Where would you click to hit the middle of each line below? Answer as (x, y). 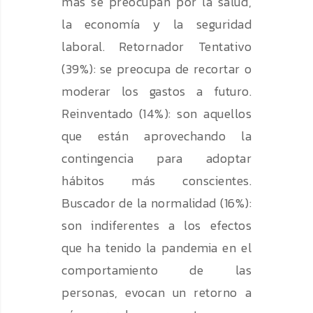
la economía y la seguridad (156, 24)
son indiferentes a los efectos (156, 226)
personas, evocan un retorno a (156, 293)
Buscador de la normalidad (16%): (156, 203)
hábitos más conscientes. (156, 181)
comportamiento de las (156, 270)
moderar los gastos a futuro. (156, 92)
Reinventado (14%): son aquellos (156, 114)
